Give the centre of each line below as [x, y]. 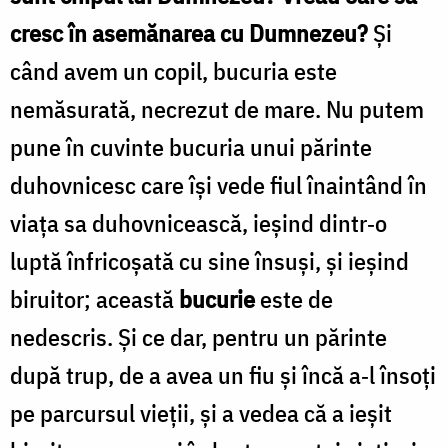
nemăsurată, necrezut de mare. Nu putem [217, 108]
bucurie [217, 298]
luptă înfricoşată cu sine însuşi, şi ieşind [209, 260]
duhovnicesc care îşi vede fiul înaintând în [218, 184]
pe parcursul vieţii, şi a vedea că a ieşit [201, 412]
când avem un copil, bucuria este [173, 70]
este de [294, 298]
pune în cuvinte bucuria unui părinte [191, 146]
